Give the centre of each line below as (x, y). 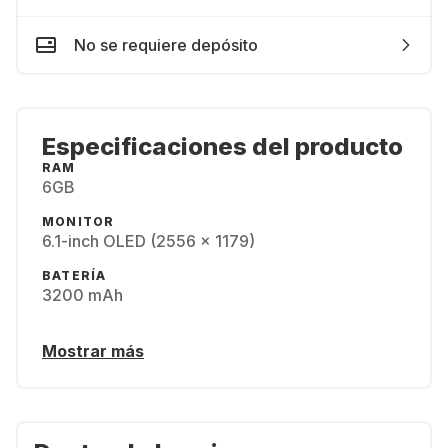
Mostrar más (93, 351)
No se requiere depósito (166, 45)
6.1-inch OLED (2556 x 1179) (148, 241)
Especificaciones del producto (222, 146)
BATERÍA (74, 275)
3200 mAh (82, 295)
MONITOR (78, 221)
